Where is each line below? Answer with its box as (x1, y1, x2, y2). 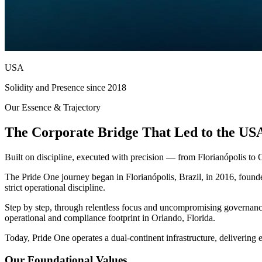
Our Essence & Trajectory (5, 102, 101, 112)
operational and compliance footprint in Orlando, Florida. (5, 212, 215, 223)
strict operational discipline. (5, 182, 105, 192)
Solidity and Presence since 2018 (5, 82, 126, 92)
